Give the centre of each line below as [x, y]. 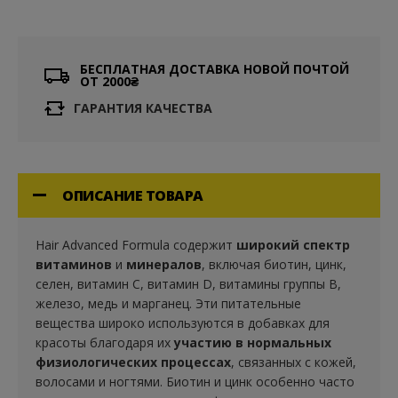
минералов [164, 264]
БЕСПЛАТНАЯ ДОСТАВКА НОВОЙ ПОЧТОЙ [215, 69]
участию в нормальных [251, 342]
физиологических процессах [133, 362]
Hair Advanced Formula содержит [136, 245]
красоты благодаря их [103, 342]
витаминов [74, 264]
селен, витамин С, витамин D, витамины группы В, [188, 284]
